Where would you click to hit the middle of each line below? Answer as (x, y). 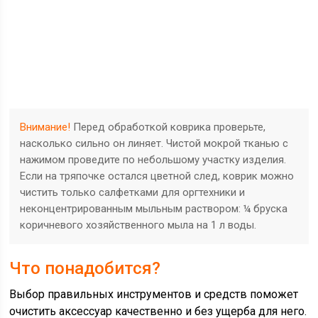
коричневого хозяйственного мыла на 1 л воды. (138, 225)
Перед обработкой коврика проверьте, (170, 127)
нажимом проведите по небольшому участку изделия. (153, 159)
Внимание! (45, 127)
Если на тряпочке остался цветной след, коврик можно (157, 176)
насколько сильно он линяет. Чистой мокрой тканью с (154, 143)
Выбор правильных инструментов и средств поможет (154, 294)
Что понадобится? (85, 268)
